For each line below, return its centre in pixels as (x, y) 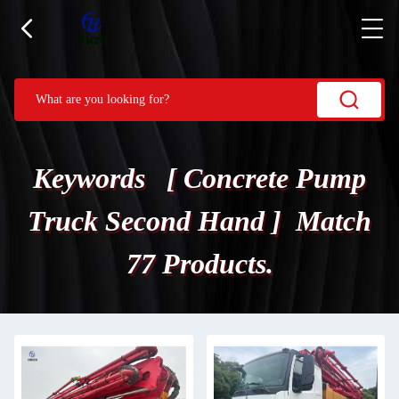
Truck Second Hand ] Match (199, 221)
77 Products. (199, 264)
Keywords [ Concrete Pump (199, 178)
